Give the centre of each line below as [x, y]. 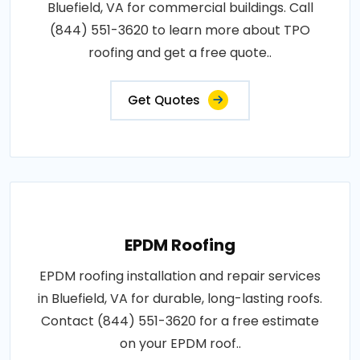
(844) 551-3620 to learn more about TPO [180, 30]
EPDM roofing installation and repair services [180, 276]
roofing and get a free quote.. [180, 52]
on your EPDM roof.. [180, 343]
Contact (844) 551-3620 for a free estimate [180, 321]
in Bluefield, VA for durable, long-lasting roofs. [180, 298]
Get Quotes [164, 100]
